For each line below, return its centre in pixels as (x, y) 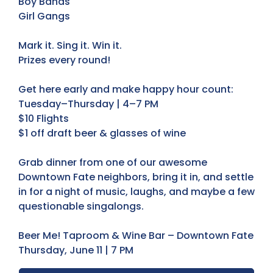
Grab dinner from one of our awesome (113, 162)
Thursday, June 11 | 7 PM (76, 250)
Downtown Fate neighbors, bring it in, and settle (136, 177)
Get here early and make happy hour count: (126, 89)
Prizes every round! (64, 60)
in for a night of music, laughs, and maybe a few (136, 191)
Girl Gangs (44, 16)
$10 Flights (44, 118)
